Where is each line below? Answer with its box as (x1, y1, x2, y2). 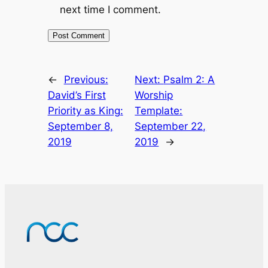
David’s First (47, 89, 106, 101)
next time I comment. (59, 3, 161, 16)
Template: (135, 104, 183, 117)
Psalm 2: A (163, 73, 215, 86)
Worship (135, 89, 173, 101)
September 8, (47, 120, 113, 132)
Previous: (63, 73, 108, 86)
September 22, (135, 120, 206, 132)
